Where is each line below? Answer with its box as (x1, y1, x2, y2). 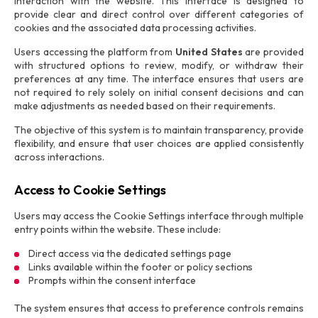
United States (175, 45, 243, 58)
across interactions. (14, 150, 104, 163)
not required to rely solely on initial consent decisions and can (14, 86, 304, 99)
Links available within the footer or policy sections (28, 261, 253, 273)
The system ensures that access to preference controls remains (14, 302, 304, 314)
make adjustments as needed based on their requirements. (14, 99, 276, 112)
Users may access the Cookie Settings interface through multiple (14, 209, 304, 222)
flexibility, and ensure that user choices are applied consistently (14, 137, 304, 150)
